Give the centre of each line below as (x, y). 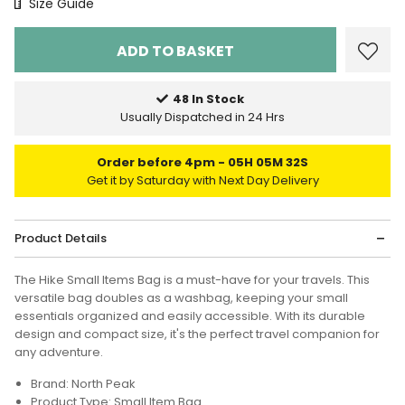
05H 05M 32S (268, 163)
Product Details (61, 239)
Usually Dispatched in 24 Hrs (202, 118)
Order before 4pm (157, 163)
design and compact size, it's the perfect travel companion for (197, 334)
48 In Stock (208, 99)
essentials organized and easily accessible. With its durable (190, 316)
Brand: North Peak (83, 384)
